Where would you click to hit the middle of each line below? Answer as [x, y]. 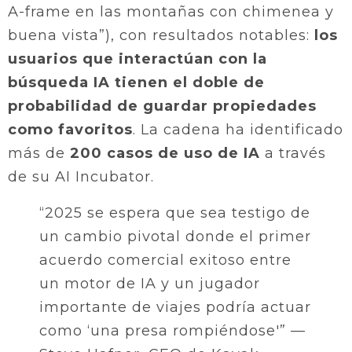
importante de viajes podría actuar [175, 307]
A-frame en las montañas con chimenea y [171, 11]
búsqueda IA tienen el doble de [136, 82]
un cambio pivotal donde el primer [175, 236]
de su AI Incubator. [81, 176]
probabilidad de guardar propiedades [162, 106]
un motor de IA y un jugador [150, 283]
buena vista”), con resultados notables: [161, 35]
